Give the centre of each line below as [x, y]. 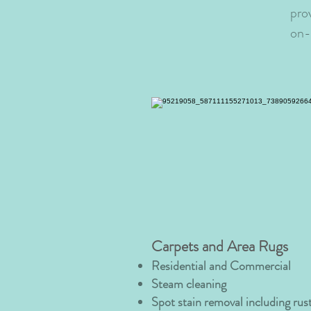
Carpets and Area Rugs [220, 246]
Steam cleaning [189, 284]
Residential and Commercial [221, 266]
